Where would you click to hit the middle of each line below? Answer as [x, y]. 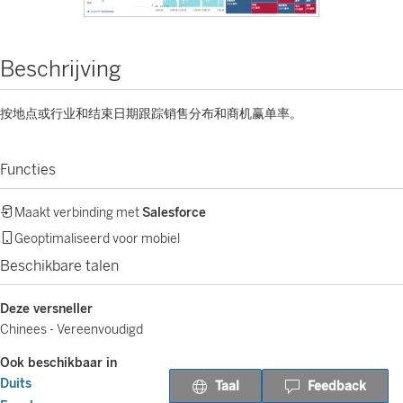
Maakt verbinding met [78, 213]
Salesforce [174, 213]
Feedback [337, 386]
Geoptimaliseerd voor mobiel [97, 239]
